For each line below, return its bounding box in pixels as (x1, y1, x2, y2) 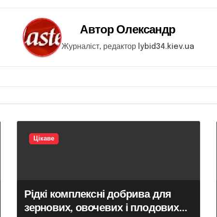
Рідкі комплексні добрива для (24, 187, 171, 201)
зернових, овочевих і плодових (24, 201, 179, 214)
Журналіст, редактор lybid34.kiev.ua (62, 42, 194, 51)
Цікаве (33, 136, 54, 142)
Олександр (116, 22, 176, 36)
